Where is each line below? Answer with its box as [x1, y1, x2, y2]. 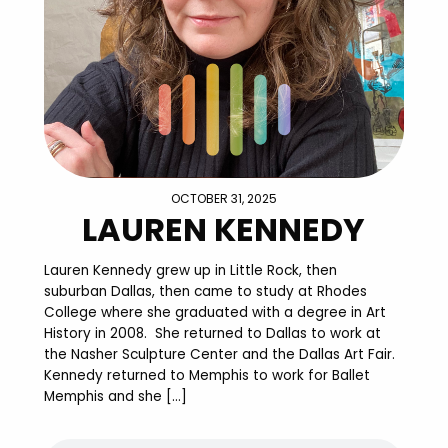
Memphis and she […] [44, 387, 188, 407]
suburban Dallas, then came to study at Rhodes [44, 282, 368, 302]
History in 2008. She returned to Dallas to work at [44, 324, 382, 344]
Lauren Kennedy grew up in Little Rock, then [44, 261, 338, 281]
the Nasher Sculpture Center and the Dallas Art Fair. [44, 345, 400, 365]
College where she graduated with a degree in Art [44, 303, 387, 323]
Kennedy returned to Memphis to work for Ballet [44, 366, 371, 386]
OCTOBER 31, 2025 [170, 190, 277, 208]
